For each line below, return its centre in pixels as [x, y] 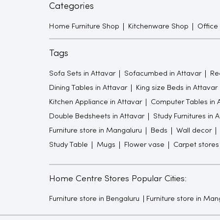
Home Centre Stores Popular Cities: [118, 179]
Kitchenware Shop [158, 26]
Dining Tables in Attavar [88, 88]
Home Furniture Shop [84, 26]
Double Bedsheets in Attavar [96, 116]
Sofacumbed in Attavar [163, 73]
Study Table [68, 145]
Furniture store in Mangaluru [95, 130]
